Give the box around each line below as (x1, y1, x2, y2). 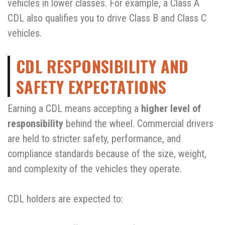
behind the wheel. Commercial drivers (63, 117, 213, 130)
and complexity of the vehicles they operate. (8, 162, 182, 175)
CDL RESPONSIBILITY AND (16, 54, 189, 78)
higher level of (141, 102, 201, 115)
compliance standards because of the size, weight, (8, 147, 206, 160)
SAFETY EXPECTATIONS (16, 74, 167, 98)
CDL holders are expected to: (8, 192, 123, 205)
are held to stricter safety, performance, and (8, 132, 181, 145)
